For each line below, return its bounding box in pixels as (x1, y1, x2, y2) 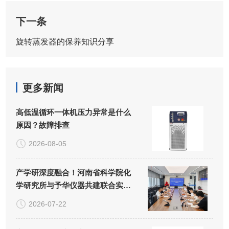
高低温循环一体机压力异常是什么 (16, 108, 131, 117)
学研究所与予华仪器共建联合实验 (16, 181, 131, 190)
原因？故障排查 (16, 121, 70, 130)
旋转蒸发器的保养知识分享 (16, 37, 114, 47)
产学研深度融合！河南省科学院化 (16, 168, 131, 177)
